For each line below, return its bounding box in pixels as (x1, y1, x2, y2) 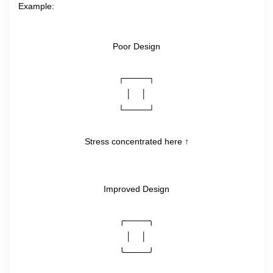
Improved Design (104, 184, 169, 194)
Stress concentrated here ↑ (84, 136, 189, 146)
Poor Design (113, 41, 160, 51)
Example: (18, 1, 54, 11)
